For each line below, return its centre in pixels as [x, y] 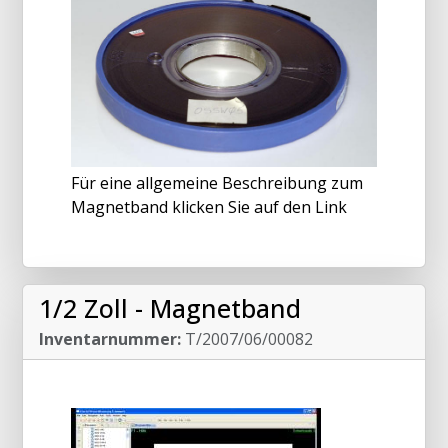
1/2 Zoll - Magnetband [170, 308]
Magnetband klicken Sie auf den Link [209, 207]
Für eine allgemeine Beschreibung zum [217, 183]
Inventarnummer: [110, 339]
